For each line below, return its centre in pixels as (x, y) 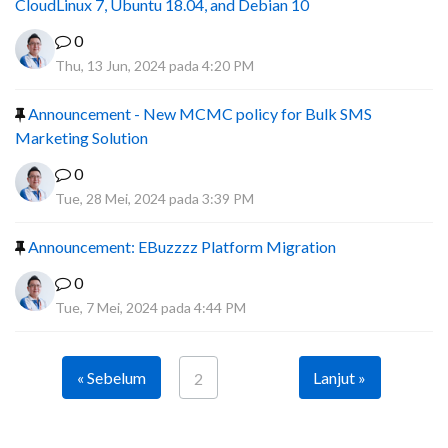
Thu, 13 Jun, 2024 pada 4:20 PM (154, 65)
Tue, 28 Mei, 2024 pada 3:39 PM (154, 198)
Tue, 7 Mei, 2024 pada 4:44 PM (150, 307)
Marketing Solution (81, 137)
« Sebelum (111, 377)
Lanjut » (339, 377)
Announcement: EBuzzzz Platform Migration (180, 246)
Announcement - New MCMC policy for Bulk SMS (198, 113)
